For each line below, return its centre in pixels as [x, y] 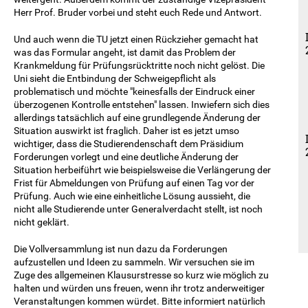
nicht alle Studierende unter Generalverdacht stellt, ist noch [138, 209]
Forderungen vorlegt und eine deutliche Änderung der [126, 156]
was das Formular [53, 52]
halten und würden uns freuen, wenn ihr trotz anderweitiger [139, 288]
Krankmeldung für [53, 65]
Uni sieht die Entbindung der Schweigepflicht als [115, 78]
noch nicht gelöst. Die [218, 65]
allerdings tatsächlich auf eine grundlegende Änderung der [137, 117]
